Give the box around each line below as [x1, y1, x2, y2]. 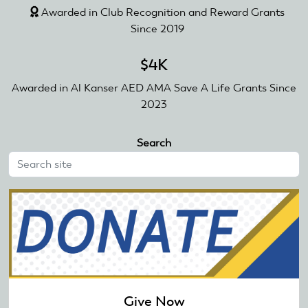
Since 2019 [131, 21, 184, 35]
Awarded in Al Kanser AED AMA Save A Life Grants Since [12, 80, 296, 94]
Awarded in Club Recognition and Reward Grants [38, 5, 285, 19]
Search [137, 135, 171, 149]
